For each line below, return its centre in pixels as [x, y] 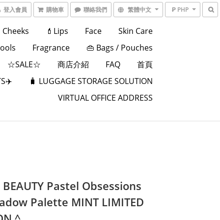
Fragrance [51, 48]
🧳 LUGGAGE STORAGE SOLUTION [91, 81]
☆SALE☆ [24, 64]
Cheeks [15, 31]
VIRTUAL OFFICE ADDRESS [105, 98]
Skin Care [135, 31]
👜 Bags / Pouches [119, 48]
